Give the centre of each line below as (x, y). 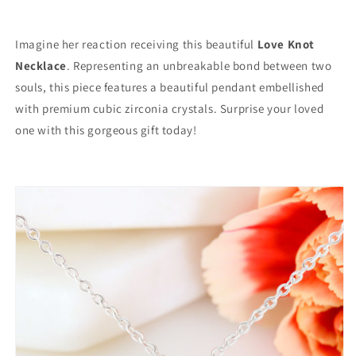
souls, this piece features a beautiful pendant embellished (170, 87)
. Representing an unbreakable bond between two (199, 65)
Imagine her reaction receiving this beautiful (136, 44)
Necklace (41, 65)
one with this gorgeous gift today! (106, 130)
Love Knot (286, 44)
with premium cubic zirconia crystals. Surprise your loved (170, 108)
